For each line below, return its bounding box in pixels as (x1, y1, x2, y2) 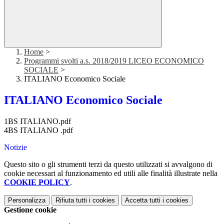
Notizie (4, 143, 27, 152)
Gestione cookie (4, 205, 56, 214)
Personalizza (8, 196, 45, 204)
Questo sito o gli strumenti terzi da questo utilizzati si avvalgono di (4, 160, 212, 169)
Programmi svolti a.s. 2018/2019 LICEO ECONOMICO (24, 56, 204, 65)
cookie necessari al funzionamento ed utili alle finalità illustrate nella (4, 169, 217, 178)
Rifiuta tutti (55, 196, 87, 204)
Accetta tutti (125, 196, 160, 204)
